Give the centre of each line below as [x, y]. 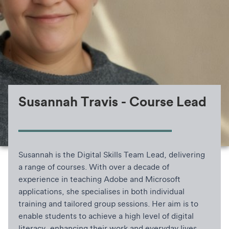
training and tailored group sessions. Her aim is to [108, 204]
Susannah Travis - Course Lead [112, 101]
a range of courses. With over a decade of [94, 167]
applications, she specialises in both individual [101, 191]
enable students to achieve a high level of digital [106, 216]
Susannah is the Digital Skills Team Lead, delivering [112, 155]
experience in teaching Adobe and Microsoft [99, 179]
